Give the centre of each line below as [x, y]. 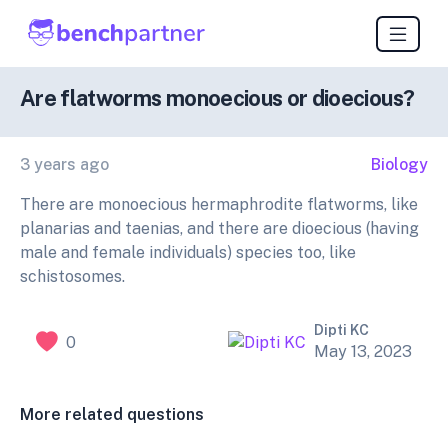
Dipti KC [341, 330]
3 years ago [64, 165]
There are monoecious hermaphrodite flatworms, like [219, 205]
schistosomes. [74, 277]
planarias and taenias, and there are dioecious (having [219, 229]
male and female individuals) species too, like [188, 253]
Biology [399, 165]
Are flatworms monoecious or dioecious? [217, 98]
